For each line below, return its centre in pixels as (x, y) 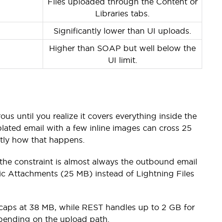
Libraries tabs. (122, 13)
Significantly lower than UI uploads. (122, 30)
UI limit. (122, 60)
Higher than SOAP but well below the (122, 48)
